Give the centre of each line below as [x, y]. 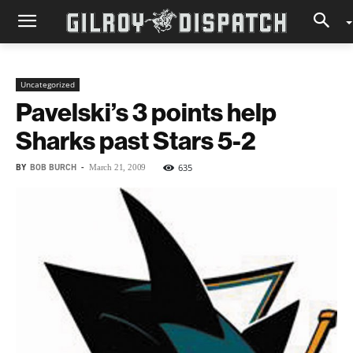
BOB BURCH [53, 167]
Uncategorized [48, 84]
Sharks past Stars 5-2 [136, 140]
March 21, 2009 [118, 167]
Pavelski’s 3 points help [146, 112]
